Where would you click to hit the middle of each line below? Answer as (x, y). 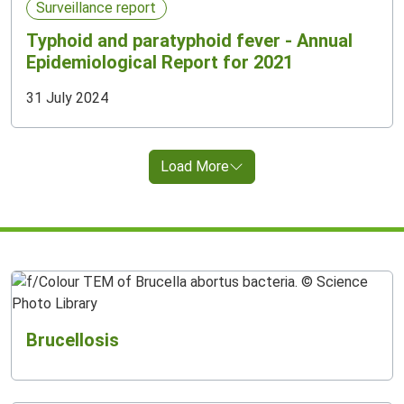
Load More (195, 167)
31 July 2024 (67, 98)
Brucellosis (73, 340)
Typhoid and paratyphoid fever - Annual (189, 41)
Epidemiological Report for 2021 (160, 63)
